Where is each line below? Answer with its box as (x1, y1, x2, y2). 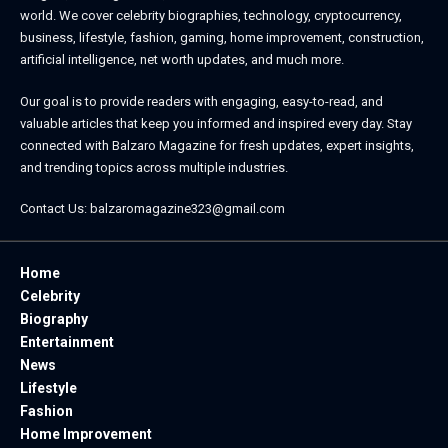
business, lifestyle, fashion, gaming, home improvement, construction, (20, 30, 424, 46)
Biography (20, 311, 88, 328)
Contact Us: (20, 201, 90, 217)
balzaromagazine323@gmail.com (90, 201, 285, 217)
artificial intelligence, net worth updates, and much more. (20, 52, 344, 68)
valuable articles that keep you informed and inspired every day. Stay (20, 115, 412, 131)
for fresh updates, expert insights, (216, 137, 414, 153)
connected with (20, 137, 112, 153)
